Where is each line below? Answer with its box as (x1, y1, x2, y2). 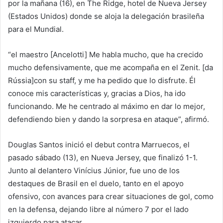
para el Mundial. (8, 24, 64, 34)
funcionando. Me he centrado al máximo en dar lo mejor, (8, 101, 205, 111)
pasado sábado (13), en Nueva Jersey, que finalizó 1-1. (8, 152, 198, 162)
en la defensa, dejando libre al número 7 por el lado (8, 204, 189, 214)
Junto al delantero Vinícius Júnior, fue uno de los (8, 165, 180, 175)
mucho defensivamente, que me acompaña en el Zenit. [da (8, 62, 213, 72)
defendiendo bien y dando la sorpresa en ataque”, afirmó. (8, 114, 209, 124)
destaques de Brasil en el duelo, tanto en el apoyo (8, 178, 184, 188)
